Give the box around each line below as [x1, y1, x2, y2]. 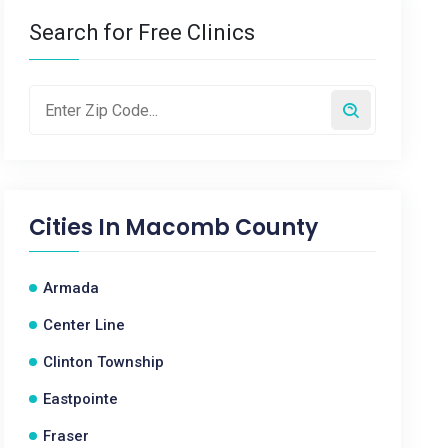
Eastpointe [43, 390, 119, 408]
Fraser [43, 427, 90, 445]
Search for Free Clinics [29, 20, 256, 45]
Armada [43, 279, 100, 297]
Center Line [43, 316, 126, 334]
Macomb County [125, 212, 319, 243]
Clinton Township [43, 353, 165, 371]
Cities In [29, 212, 126, 243]
